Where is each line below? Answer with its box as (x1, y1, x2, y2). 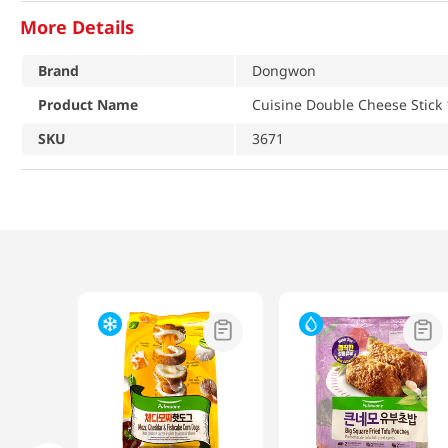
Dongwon (252, 60, 316, 80)
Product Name (38, 94, 138, 114)
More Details (20, 15, 134, 40)
